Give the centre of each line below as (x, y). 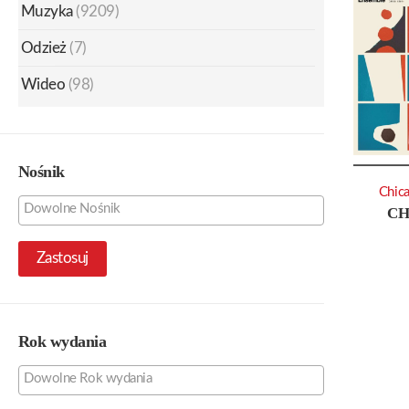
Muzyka (47, 11)
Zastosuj (63, 258)
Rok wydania (63, 341)
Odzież (44, 47)
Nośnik (42, 171)
